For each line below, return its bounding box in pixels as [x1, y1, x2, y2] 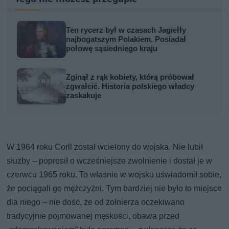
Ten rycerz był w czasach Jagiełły [66, 26, 187, 35]
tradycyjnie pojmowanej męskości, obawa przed [7, 211, 180, 221]
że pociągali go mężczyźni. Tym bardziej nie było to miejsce [7, 184, 222, 194]
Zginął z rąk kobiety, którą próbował [66, 73, 195, 82]
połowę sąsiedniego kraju [66, 44, 158, 54]
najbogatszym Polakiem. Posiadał [66, 35, 187, 44]
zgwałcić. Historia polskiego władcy [66, 82, 195, 91]
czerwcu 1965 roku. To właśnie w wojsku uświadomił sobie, [7, 170, 222, 180]
